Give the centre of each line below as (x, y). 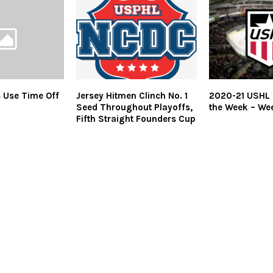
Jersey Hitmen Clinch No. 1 (132, 95)
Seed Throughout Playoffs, (134, 107)
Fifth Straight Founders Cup (136, 119)
